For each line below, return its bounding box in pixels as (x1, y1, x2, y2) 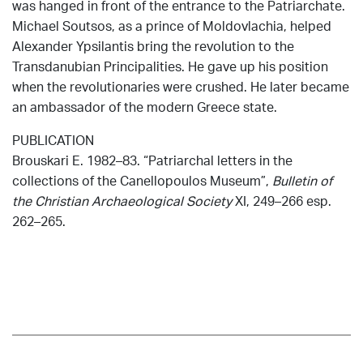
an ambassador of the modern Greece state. (12, 97, 277, 115)
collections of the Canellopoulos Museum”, (12, 171, 272, 189)
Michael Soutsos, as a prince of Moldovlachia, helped (12, 16, 331, 34)
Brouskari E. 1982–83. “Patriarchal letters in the (12, 151, 293, 169)
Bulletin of (272, 171, 332, 189)
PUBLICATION (12, 130, 94, 148)
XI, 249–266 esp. (232, 191, 331, 209)
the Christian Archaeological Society (12, 191, 232, 209)
